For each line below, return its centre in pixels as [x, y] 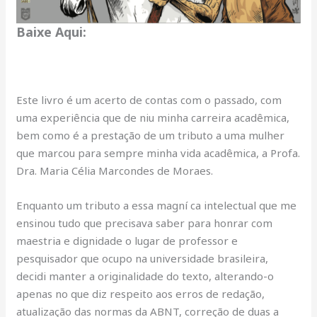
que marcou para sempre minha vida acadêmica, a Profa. [158, 153]
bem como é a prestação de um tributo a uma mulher [151, 135]
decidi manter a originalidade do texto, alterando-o [145, 276]
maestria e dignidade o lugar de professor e [127, 241]
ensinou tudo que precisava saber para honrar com [145, 223]
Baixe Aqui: [52, 31]
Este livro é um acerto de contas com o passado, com [149, 100]
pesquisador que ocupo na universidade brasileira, [143, 258]
